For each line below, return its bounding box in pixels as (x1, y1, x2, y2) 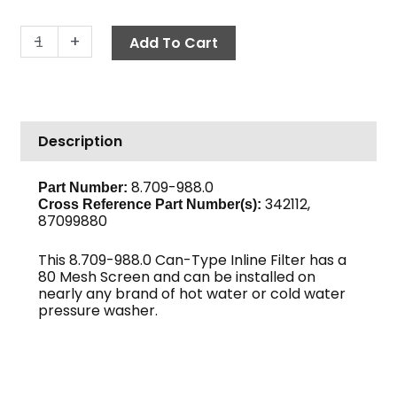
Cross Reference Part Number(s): (38, 196, 262, 212)
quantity (19, 237, 78, 259)
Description (37, 130, 122, 152)
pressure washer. (38, 300, 159, 322)
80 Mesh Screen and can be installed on (38, 267, 316, 288)
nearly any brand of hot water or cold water (38, 284, 346, 305)
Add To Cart (128, 33, 218, 54)
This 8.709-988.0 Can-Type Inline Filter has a (38, 250, 347, 271)
